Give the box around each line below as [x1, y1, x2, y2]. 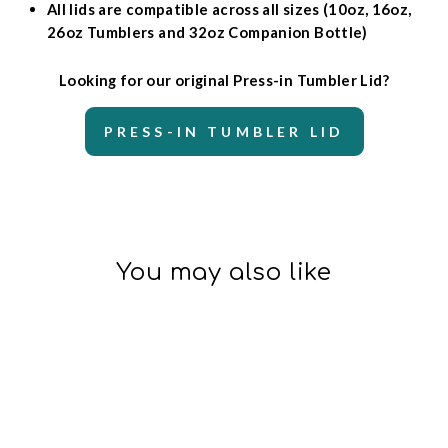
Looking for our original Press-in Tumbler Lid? [59, 71, 389, 89]
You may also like [116, 259, 332, 286]
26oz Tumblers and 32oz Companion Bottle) [47, 23, 368, 41]
